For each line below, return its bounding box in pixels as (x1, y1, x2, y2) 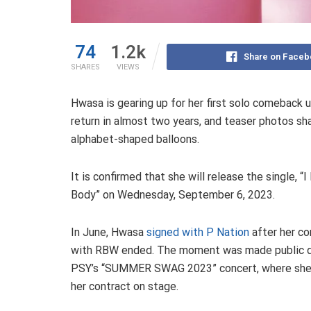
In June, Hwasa (71, 226, 146, 239)
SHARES (71, 61, 100, 74)
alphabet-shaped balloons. (71, 133, 199, 146)
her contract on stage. (71, 280, 181, 294)
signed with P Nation (146, 226, 249, 239)
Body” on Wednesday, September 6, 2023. (71, 188, 275, 202)
